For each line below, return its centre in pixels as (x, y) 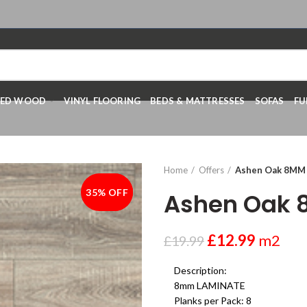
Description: (200, 270)
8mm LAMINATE (210, 285)
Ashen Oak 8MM (270, 170)
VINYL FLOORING (102, 100)
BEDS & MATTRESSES (198, 100)
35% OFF (107, 192)
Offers (211, 170)
